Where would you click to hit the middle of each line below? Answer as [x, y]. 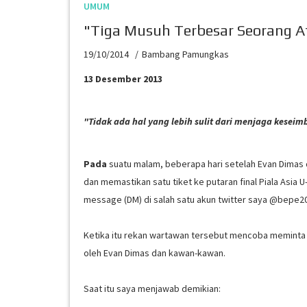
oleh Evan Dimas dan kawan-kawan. [156, 253]
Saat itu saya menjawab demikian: [152, 288]
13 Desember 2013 [123, 79]
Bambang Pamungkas [185, 54]
